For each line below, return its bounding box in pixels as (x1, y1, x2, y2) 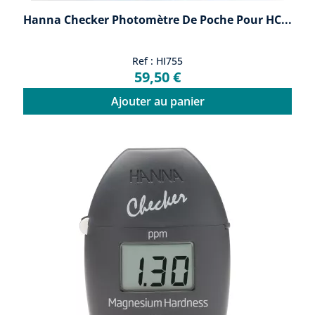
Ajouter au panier (110, 93, 205, 109)
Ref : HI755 (132, 53, 183, 67)
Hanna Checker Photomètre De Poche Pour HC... (23, 11, 292, 27)
